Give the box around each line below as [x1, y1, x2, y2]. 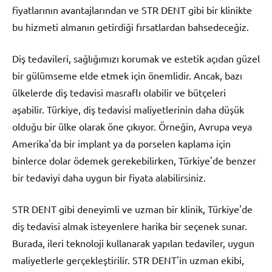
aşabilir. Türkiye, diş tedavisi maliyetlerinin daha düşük [12, 103, 244, 115]
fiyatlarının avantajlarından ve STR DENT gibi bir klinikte [12, 3, 252, 16]
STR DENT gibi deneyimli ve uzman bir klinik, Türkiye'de [12, 202, 253, 215]
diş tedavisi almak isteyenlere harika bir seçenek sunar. [12, 219, 247, 232]
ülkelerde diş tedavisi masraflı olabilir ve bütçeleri [12, 86, 226, 98]
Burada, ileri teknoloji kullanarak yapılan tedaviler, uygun [12, 236, 254, 249]
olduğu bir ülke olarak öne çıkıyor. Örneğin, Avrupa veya [12, 120, 252, 132]
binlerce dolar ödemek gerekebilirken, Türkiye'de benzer [12, 154, 256, 166]
